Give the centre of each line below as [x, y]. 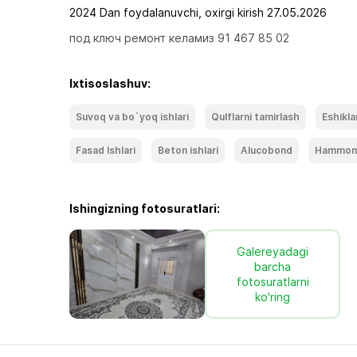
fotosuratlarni [273, 282]
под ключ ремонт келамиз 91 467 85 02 [179, 38]
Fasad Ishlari [106, 150]
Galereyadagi [273, 251]
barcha [273, 267]
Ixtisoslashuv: [110, 83]
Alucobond [267, 150]
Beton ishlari [188, 150]
